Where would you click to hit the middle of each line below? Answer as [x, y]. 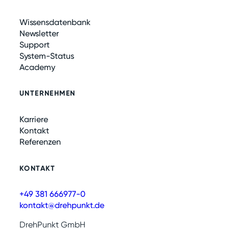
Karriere [34, 119]
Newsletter [39, 33]
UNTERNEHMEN [48, 94]
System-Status [47, 56]
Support [35, 44]
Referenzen [40, 142]
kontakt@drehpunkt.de [62, 205]
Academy [37, 67]
